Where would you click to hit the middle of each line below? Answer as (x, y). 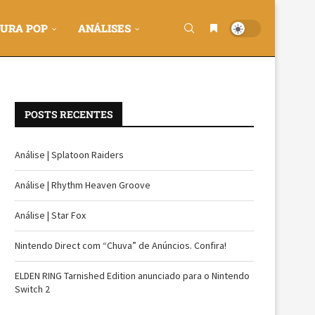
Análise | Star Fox (50, 215)
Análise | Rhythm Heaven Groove (83, 185)
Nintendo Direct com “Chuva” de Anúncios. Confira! (121, 245)
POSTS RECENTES (69, 114)
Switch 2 (32, 289)
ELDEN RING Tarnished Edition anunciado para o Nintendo (132, 276)
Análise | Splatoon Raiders (69, 155)
